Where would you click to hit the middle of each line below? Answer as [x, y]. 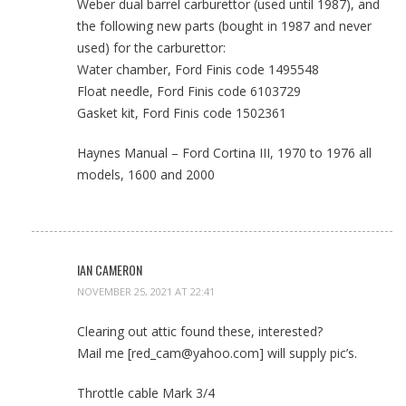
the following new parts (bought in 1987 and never [224, 26]
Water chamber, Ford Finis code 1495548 [198, 69]
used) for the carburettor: [151, 48]
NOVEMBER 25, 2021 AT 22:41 [146, 291]
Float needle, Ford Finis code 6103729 [189, 91]
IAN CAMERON [110, 270]
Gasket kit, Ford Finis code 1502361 [182, 113]
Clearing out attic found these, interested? [200, 331]
